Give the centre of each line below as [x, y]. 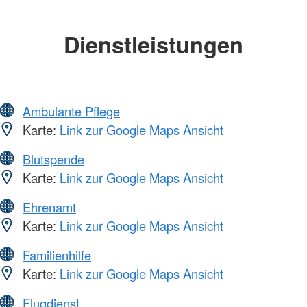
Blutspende [53, 159]
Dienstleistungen [153, 45]
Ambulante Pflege [71, 111]
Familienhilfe [57, 255]
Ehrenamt [49, 207]
